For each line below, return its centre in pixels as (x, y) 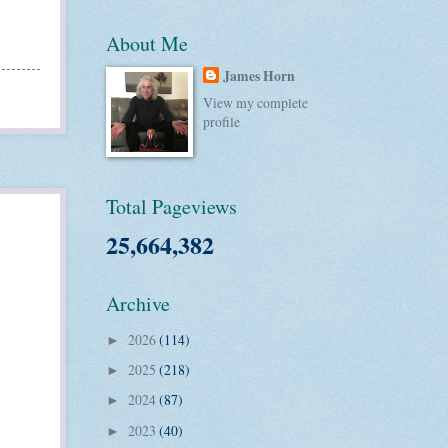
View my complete (256, 103)
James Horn (259, 75)
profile (222, 122)
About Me (147, 43)
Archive (138, 304)
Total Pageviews (171, 207)
